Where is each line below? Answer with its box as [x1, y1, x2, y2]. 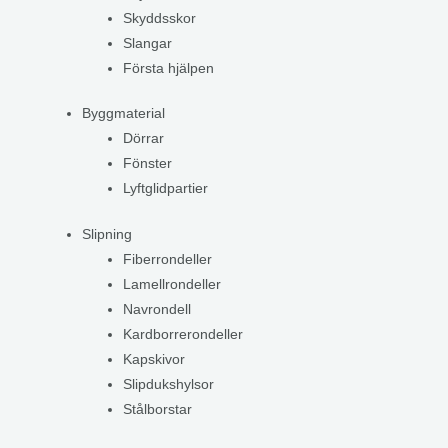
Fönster [123, 156, 173, 172]
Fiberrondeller [123, 251, 213, 267]
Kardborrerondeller [123, 326, 244, 342]
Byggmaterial [82, 106, 166, 122]
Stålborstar [123, 401, 193, 417]
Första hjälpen [123, 60, 215, 76]
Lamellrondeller [123, 276, 222, 292]
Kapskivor [123, 351, 186, 367]
